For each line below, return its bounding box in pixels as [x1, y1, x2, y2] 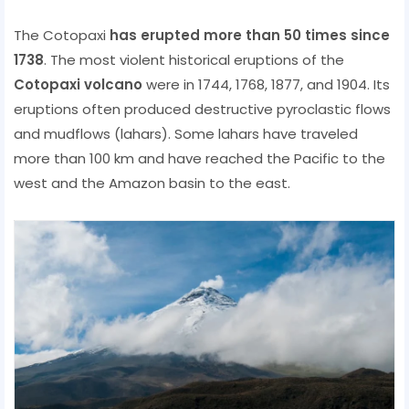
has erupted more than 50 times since [110, 25, 390, 45]
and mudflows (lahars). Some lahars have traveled [14, 123, 358, 143]
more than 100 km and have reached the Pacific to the [14, 148, 385, 168]
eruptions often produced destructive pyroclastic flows [14, 99, 391, 119]
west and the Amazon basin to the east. [14, 173, 290, 193]
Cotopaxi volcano [14, 74, 142, 94]
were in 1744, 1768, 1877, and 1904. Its [142, 74, 390, 94]
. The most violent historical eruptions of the [44, 49, 344, 69]
